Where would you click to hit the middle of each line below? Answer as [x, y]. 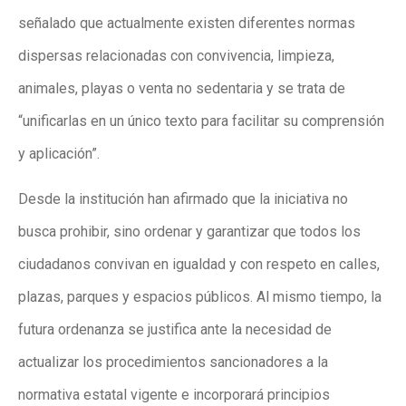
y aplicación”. [59, 154]
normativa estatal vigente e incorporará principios [174, 395]
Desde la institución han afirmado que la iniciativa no [183, 199]
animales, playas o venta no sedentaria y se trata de [182, 89]
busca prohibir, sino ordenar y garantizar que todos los [189, 232]
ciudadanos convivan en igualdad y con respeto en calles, [199, 265]
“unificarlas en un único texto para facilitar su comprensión [201, 121]
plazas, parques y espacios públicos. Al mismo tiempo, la [200, 297]
